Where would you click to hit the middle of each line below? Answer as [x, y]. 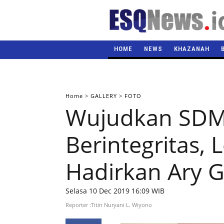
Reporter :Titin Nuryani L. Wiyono [108, 205]
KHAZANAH [192, 49]
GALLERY [104, 96]
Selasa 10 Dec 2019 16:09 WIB [115, 191]
